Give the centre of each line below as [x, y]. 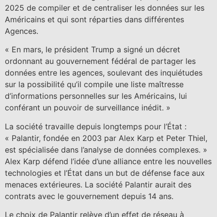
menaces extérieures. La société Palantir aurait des [98, 184]
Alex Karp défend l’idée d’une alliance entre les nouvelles [108, 161]
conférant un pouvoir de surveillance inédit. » [88, 108]
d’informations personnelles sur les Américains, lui [96, 96]
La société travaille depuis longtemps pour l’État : [96, 126]
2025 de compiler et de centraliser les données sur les [105, 8]
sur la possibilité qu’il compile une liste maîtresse [94, 85]
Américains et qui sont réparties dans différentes [94, 20]
